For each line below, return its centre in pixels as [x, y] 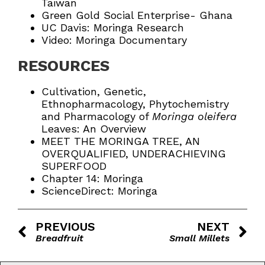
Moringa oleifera [194, 117]
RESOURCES [64, 66]
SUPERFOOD [74, 166]
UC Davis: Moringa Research [114, 28]
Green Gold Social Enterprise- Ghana [137, 15]
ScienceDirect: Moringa [99, 191]
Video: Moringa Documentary [114, 40]
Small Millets [199, 238]
